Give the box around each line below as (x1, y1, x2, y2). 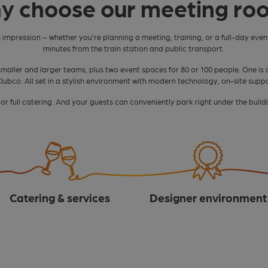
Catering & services (10, 190, 111, 205)
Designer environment (149, 190, 267, 205)
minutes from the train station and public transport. (43, 44, 225, 53)
